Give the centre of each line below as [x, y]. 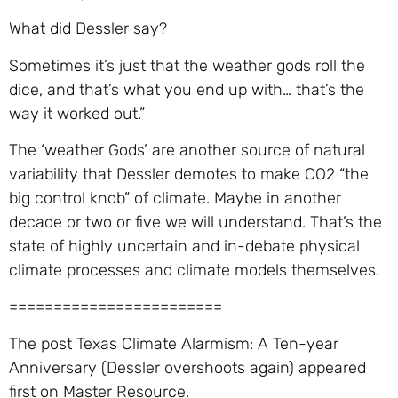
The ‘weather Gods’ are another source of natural [187, 150]
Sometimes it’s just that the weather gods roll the [187, 65]
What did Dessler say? [88, 29]
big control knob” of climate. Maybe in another [175, 198]
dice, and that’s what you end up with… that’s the [187, 89]
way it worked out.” [77, 113]
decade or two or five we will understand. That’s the [195, 222]
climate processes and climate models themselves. [194, 270]
